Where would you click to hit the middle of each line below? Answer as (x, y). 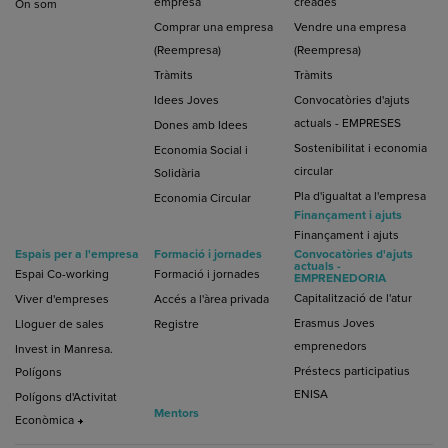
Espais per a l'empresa (77, 254)
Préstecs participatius (351, 371)
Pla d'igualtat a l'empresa (359, 196)
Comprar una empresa (214, 27)
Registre (177, 324)
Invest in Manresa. (64, 349)
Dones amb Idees (201, 125)
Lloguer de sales (59, 324)
